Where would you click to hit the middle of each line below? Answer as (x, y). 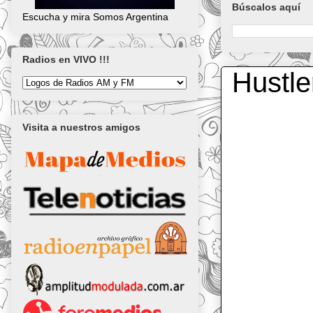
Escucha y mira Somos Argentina (95, 16)
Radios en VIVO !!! (66, 60)
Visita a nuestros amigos (81, 127)
